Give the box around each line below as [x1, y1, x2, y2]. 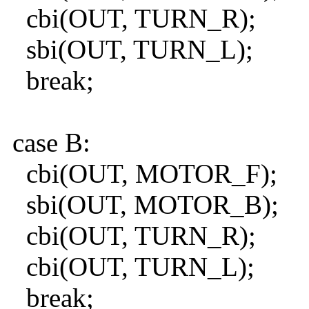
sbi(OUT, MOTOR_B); [6, 190, 279, 220]
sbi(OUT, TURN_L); [6, 34, 253, 65]
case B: [6, 128, 90, 158]
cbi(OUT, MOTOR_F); [6, 159, 277, 189]
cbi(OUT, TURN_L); [6, 252, 255, 282]
